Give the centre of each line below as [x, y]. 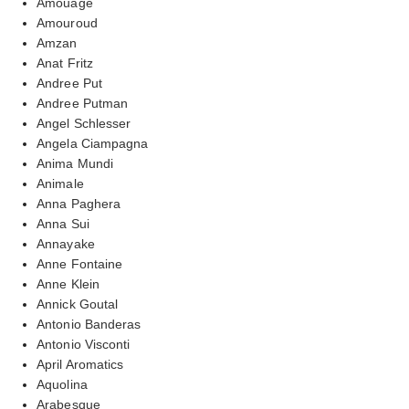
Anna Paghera [79, 203]
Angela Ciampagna [93, 143]
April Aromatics [80, 364]
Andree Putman [83, 103]
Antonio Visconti [84, 344]
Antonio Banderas [89, 324]
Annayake [66, 243]
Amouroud [67, 22]
